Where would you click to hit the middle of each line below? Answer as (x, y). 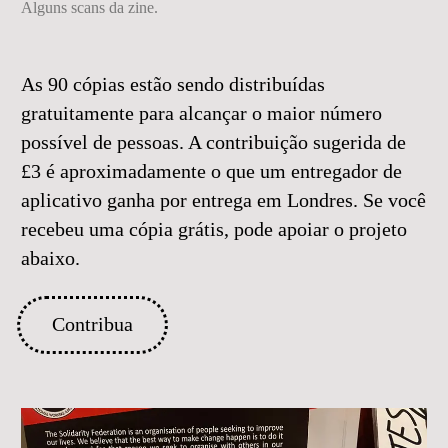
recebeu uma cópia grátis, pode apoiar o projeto (214, 229)
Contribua (92, 325)
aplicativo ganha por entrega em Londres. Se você (223, 200)
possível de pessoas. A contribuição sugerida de (213, 142)
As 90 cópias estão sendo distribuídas (173, 84)
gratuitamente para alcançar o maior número (201, 113)
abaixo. (50, 258)
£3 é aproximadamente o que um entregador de (211, 171)
